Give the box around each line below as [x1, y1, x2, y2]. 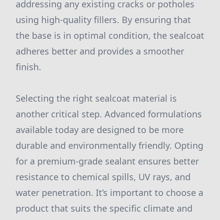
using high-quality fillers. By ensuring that [16, 14, 191, 26]
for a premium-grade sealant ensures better [16, 155, 199, 167]
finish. [16, 61, 41, 73]
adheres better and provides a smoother [16, 45, 184, 57]
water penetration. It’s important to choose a [16, 187, 203, 198]
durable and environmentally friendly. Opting [16, 139, 203, 151]
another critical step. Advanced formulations [16, 108, 202, 120]
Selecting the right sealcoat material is [16, 92, 177, 104]
